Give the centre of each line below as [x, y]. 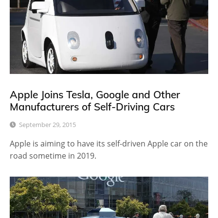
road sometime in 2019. [53, 155]
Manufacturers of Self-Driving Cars [92, 106]
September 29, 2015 [47, 124]
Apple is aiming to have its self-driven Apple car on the [109, 143]
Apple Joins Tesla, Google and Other [95, 94]
